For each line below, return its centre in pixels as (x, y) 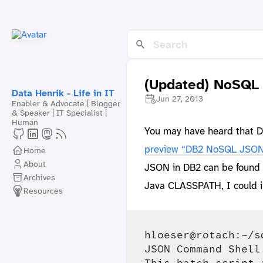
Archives (39, 177)
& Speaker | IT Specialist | (59, 113)
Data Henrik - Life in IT (63, 93)
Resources (43, 190)
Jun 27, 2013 (179, 99)
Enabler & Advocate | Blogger (66, 103)
